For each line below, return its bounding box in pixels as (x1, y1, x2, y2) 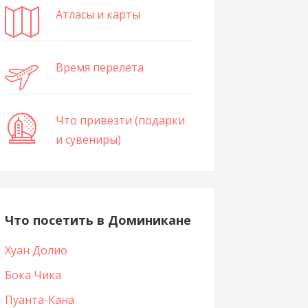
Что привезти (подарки (55, 113, 185, 128)
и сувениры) (55, 132, 121, 147)
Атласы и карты (55, 7, 140, 22)
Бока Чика (4, 267, 61, 283)
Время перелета (55, 60, 144, 75)
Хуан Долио (4, 242, 67, 258)
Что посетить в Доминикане (4, 212, 191, 229)
